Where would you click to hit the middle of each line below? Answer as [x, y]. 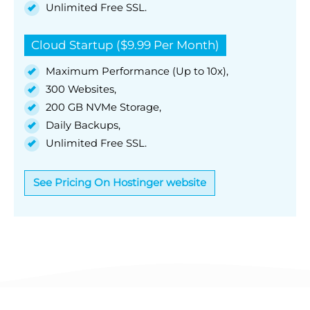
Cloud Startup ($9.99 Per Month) [125, 45]
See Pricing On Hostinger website [120, 182]
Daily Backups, [83, 125]
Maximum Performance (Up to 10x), [137, 71]
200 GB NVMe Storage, [103, 107]
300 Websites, [81, 89]
